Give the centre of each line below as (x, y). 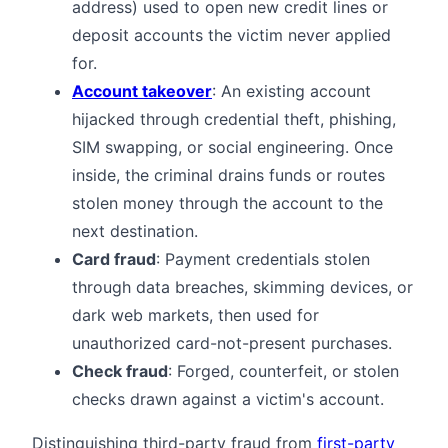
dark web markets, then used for (195, 314)
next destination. (135, 230)
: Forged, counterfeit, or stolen (283, 370)
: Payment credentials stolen (263, 258)
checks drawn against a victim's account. (228, 398)
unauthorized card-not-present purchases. (232, 342)
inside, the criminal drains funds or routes (228, 174)
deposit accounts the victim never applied (231, 34)
